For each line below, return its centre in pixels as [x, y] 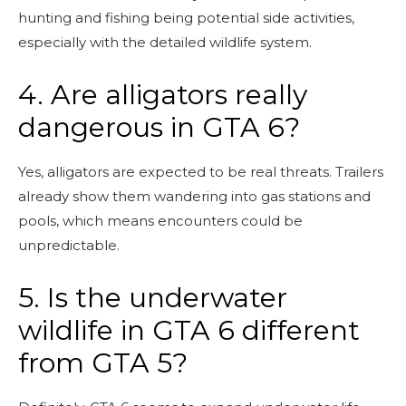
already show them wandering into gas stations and [194, 196]
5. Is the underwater [153, 297]
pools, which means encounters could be [160, 220]
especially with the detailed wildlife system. [165, 42]
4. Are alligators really [163, 94]
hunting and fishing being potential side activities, [186, 17]
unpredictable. [69, 245]
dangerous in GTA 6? [159, 127]
